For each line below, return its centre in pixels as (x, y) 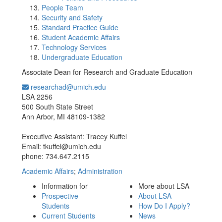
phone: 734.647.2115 (55, 156)
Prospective (60, 196)
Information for (65, 186)
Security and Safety (72, 17)
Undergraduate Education (82, 57)
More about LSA (164, 186)
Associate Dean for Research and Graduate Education (107, 72)
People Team (62, 7)
